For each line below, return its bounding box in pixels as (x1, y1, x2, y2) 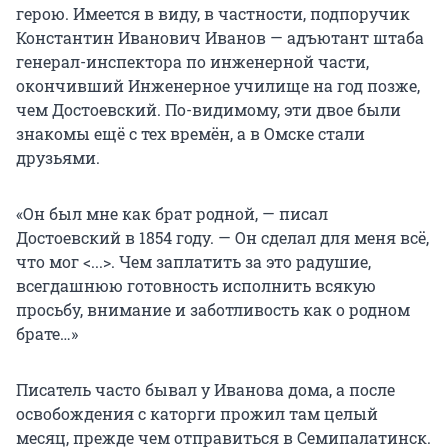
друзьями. (16, 147, 100, 169)
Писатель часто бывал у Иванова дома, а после (16, 379, 395, 401)
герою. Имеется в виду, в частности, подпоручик (16, 3, 410, 25)
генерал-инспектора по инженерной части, (16, 51, 369, 73)
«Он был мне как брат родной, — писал (16, 203, 328, 225)
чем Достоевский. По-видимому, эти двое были (16, 99, 401, 121)
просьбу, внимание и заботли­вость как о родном (16, 299, 410, 321)
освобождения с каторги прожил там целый (16, 403, 378, 425)
